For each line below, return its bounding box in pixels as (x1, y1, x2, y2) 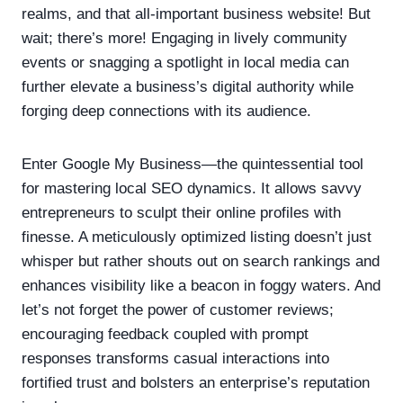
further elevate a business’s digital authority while (22, 77, 354, 95)
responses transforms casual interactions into (22, 349, 329, 367)
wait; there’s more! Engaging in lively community (22, 29, 347, 47)
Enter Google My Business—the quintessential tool (22, 155, 363, 173)
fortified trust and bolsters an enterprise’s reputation (22, 373, 370, 391)
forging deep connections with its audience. (22, 102, 311, 120)
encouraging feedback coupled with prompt (22, 325, 309, 343)
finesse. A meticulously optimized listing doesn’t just (22, 228, 372, 246)
